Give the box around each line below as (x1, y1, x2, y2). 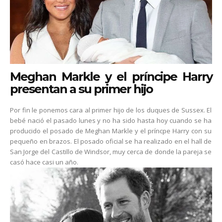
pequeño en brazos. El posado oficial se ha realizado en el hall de (10, 137, 212, 146)
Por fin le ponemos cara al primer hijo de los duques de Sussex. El (10, 106, 212, 115)
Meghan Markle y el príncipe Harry (10, 69, 212, 84)
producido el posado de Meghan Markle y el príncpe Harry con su (10, 126, 212, 136)
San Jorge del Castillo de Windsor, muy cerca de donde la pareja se (10, 147, 212, 157)
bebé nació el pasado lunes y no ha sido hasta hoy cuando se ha (10, 116, 212, 125)
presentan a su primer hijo (10, 82, 153, 97)
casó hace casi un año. (10, 158, 79, 167)
